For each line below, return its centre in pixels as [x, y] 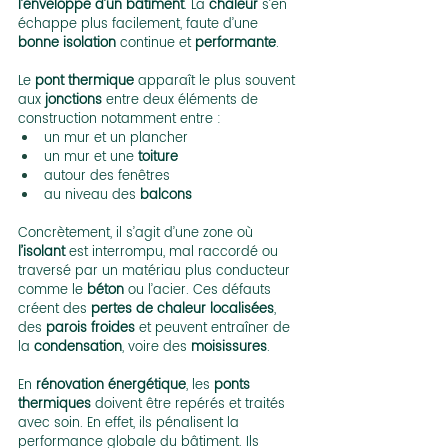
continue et [155, 44]
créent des [54, 310]
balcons [166, 196]
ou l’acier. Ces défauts [199, 291]
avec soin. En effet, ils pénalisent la [130, 424]
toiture [158, 158]
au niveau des [92, 196]
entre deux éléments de [182, 101]
